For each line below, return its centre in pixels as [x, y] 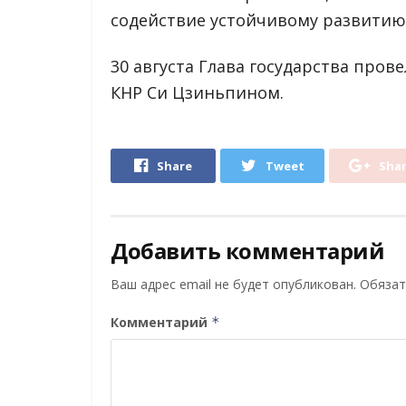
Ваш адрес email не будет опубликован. [233, 285]
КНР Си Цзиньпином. [197, 93]
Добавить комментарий [248, 251]
